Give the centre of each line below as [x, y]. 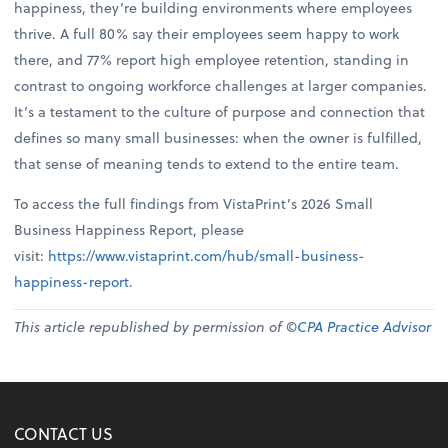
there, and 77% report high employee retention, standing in [212, 59]
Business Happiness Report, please [129, 229]
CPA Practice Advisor [364, 326]
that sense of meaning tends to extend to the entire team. [207, 163]
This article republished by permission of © [156, 326]
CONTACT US [64, 434]
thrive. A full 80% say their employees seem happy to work [207, 33]
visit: [31, 255]
